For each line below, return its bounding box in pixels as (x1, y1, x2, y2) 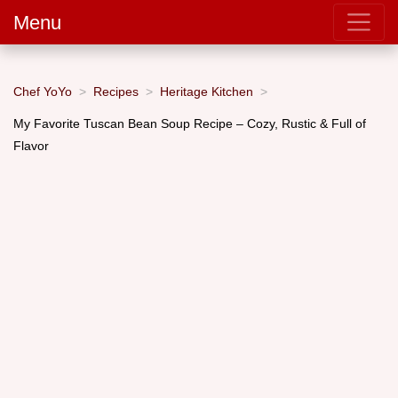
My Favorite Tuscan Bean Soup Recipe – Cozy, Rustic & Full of (13, 115, 366, 131)
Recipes (93, 84, 139, 99)
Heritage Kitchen (160, 84, 253, 99)
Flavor (13, 138, 49, 153)
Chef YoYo (13, 84, 72, 99)
